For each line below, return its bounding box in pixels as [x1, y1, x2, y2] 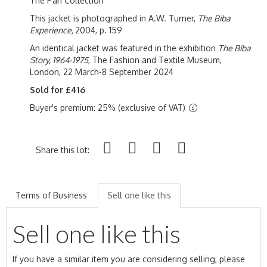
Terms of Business [15, 190, 87, 200]
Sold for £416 [30, 84, 85, 95]
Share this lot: [36, 144, 89, 155]
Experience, [30, 24, 75, 35]
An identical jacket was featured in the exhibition [30, 42, 218, 53]
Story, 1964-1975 [30, 54, 88, 65]
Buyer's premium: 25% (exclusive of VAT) [30, 102, 188, 113]
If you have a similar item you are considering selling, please [13, 253, 245, 264]
